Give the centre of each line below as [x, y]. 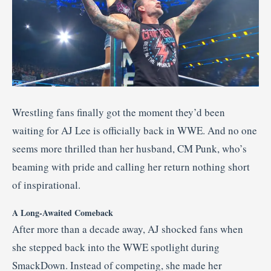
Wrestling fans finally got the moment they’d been [119, 112]
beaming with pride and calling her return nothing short [131, 166]
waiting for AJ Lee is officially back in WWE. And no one [135, 130]
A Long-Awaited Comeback [63, 212]
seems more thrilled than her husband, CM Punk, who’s [129, 148]
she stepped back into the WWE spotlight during [116, 247]
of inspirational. [46, 184]
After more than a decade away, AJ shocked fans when [128, 229]
